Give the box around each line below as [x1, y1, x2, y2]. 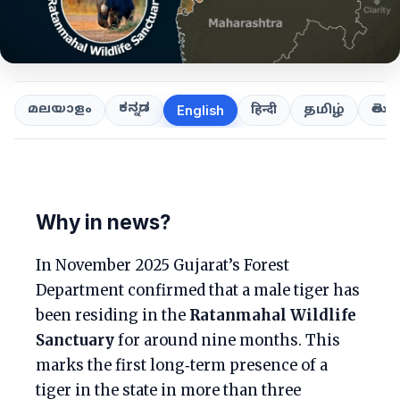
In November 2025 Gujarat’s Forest [36, 256, 289, 275]
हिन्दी [251, 102, 277, 119]
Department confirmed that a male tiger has [36, 281, 360, 300]
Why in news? [36, 210, 171, 234]
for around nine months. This [114, 331, 340, 350]
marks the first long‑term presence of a [36, 356, 328, 375]
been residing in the [36, 306, 189, 325]
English [177, 103, 224, 118]
